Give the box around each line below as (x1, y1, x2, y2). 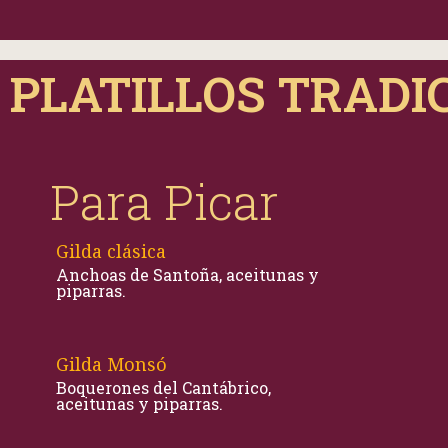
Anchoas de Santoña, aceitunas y (56, 264, 319, 285)
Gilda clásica (56, 239, 166, 263)
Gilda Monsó (56, 352, 167, 376)
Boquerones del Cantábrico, (56, 377, 271, 398)
